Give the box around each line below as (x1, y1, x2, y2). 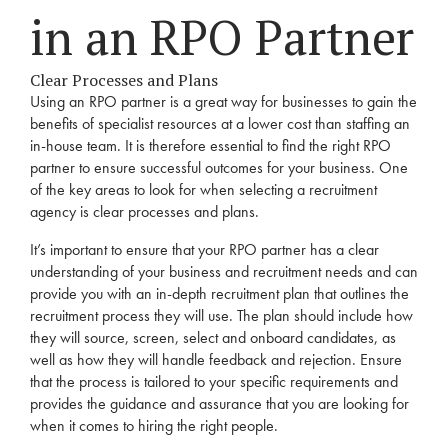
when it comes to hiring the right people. (30, 415, 278, 436)
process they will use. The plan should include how (98, 305, 413, 326)
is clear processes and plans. (76, 201, 259, 222)
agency (30, 201, 76, 222)
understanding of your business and (30, 261, 253, 282)
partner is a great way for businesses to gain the (117, 91, 417, 112)
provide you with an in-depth (30, 283, 211, 304)
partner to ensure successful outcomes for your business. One (30, 157, 408, 178)
